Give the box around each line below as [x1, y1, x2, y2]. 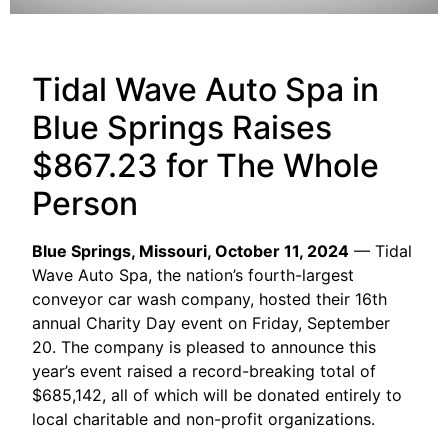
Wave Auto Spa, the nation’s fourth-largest [32, 265, 355, 286]
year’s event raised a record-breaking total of [32, 361, 377, 382]
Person [32, 184, 139, 224]
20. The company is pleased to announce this [32, 337, 377, 358]
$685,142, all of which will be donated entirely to [32, 385, 403, 406]
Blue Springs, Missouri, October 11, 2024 [32, 241, 350, 262]
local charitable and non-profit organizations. [32, 409, 376, 430]
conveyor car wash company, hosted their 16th [32, 289, 388, 310]
